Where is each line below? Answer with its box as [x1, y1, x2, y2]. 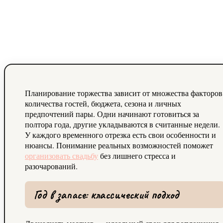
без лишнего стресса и [98, 150, 176, 161]
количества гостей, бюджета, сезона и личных [25, 98, 181, 109]
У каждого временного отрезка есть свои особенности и [25, 129, 216, 140]
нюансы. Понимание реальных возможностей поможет [25, 139, 213, 150]
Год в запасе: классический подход [34, 187, 179, 202]
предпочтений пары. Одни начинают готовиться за [25, 108, 199, 119]
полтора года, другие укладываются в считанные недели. [25, 118, 220, 129]
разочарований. [25, 160, 78, 171]
